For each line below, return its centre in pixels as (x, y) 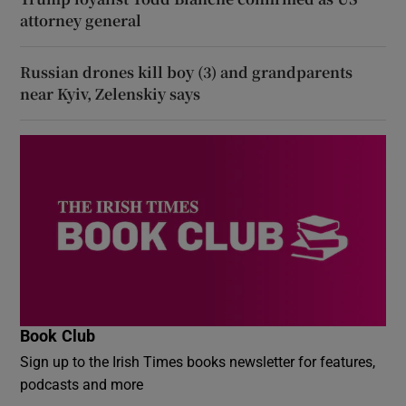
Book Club (58, 337)
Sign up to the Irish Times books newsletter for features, (198, 362)
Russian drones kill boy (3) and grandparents (187, 72)
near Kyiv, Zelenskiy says (111, 93)
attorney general (81, 20)
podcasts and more (82, 385)
